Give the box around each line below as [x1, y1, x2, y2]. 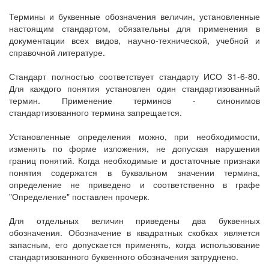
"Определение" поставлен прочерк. [9, 190, 150, 202]
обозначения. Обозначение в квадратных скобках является [9, 226, 260, 238]
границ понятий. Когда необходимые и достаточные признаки [9, 154, 260, 166]
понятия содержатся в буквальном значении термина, [9, 166, 260, 178]
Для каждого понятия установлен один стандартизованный [9, 82, 260, 94]
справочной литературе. [9, 46, 105, 58]
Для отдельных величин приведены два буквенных [9, 214, 260, 226]
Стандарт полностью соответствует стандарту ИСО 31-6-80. [9, 70, 260, 82]
